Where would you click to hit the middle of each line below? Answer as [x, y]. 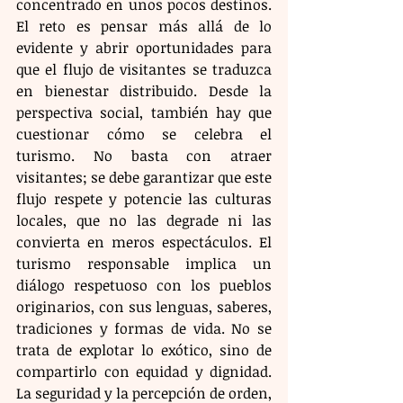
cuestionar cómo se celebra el [144, 134]
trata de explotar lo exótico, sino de [144, 350]
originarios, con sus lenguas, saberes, [144, 307]
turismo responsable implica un [144, 264]
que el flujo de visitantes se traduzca [144, 70]
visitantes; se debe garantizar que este [144, 178]
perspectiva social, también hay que [144, 113]
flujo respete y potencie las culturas [144, 199]
